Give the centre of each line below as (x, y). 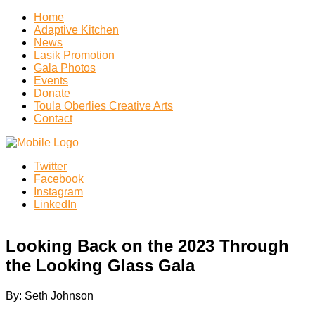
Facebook (59, 179)
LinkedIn (55, 204)
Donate (52, 93)
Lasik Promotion (74, 55)
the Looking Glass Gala (100, 265)
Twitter (50, 166)
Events (51, 81)
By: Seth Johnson (50, 295)
